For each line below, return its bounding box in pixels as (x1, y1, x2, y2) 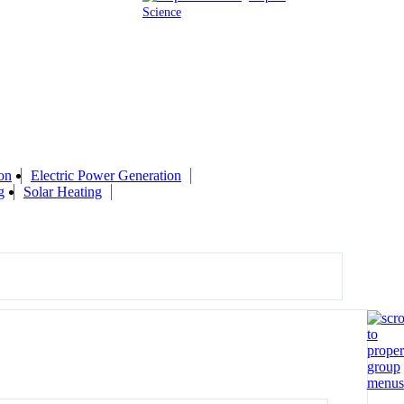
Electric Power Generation (31, 167, 181, 183)
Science (142, 4, 181, 19)
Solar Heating (23, 183, 102, 199)
